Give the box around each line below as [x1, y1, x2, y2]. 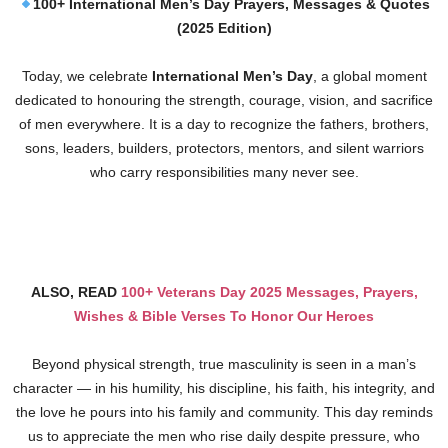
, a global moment [312, 68, 427, 85]
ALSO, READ [30, 284, 121, 301]
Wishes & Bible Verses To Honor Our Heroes [74, 308, 374, 325]
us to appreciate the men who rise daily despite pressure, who [28, 428, 420, 445]
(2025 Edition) [176, 20, 272, 37]
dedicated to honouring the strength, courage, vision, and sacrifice [15, 92, 433, 109]
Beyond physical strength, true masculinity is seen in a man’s [32, 356, 416, 373]
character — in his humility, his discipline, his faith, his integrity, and [13, 380, 435, 397]
